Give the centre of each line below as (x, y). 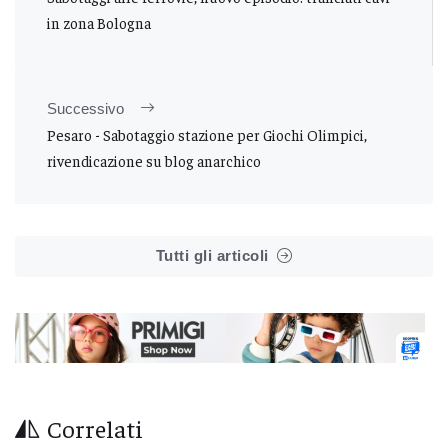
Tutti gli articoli (212, 255)
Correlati (95, 428)
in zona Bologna (99, 22)
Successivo (85, 108)
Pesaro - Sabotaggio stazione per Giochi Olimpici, (207, 134)
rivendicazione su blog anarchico (154, 160)
